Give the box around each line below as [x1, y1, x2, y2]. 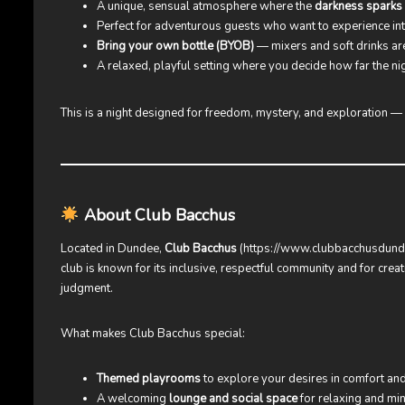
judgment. [61, 279, 113, 297]
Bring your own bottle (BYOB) [97, 38, 254, 55]
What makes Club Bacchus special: [61, 325, 245, 342]
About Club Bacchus [83, 204, 235, 227]
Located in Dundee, [61, 240, 165, 257]
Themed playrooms [97, 370, 201, 387]
